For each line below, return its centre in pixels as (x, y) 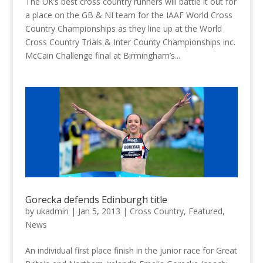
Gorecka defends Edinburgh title (96, 199)
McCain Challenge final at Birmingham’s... (102, 55)
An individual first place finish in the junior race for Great (131, 250)
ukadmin (52, 211)
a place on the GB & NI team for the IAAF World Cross (129, 15)
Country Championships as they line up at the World (123, 28)
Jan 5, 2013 (99, 211)
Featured (205, 211)
